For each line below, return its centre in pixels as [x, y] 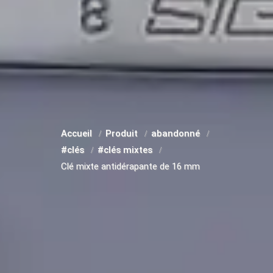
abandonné [177, 133]
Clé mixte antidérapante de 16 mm [130, 166]
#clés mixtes [126, 150]
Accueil [78, 133]
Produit [123, 133]
